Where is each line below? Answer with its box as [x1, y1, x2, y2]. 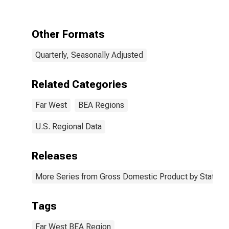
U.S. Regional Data [35, 122, 102, 131]
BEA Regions [78, 100, 124, 110]
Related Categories [32, 78, 127, 90]
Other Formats [32, 28, 105, 40]
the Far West [113, 3, 164, 13]
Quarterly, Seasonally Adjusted [35, 50, 143, 60]
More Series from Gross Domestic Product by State [35, 172, 219, 181]
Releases [32, 150, 78, 162]
